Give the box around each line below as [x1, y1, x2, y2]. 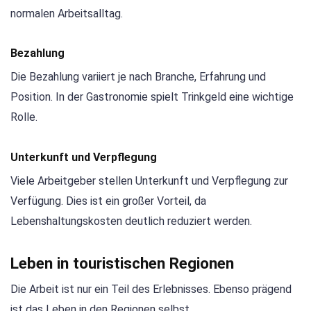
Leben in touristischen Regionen [10, 253, 234, 272]
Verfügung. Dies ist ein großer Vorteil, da [10, 194, 206, 208]
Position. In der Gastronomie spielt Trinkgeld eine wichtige [10, 90, 294, 104]
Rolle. [10, 110, 37, 124]
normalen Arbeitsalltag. [10, 7, 123, 21]
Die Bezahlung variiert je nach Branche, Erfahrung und [10, 70, 266, 84]
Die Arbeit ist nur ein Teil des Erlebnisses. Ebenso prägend [10, 282, 292, 296]
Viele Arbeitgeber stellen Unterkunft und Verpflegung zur [10, 174, 288, 187]
